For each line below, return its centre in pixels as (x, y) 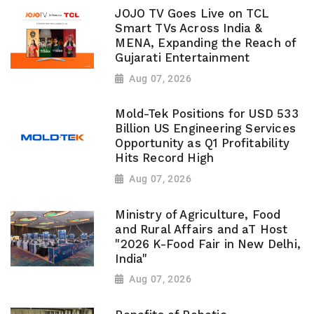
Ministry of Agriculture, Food (198, 214)
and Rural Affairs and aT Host (202, 229)
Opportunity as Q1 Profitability (202, 144)
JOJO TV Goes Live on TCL (192, 13)
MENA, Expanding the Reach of (206, 43)
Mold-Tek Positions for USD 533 (207, 114)
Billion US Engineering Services (205, 129)
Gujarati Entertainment (183, 57)
